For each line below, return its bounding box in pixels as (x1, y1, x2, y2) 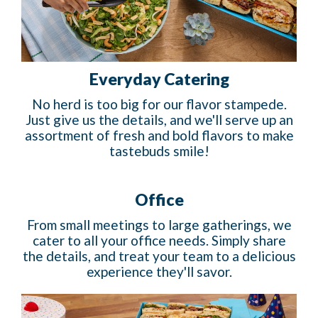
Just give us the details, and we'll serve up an (25, 111, 293, 128)
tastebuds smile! (109, 143, 209, 160)
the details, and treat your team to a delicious (22, 248, 296, 265)
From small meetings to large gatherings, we (26, 216, 292, 234)
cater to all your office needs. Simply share (32, 232, 286, 249)
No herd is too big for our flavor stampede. (31, 96, 287, 113)
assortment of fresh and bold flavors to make (24, 127, 294, 144)
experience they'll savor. (86, 263, 232, 280)
